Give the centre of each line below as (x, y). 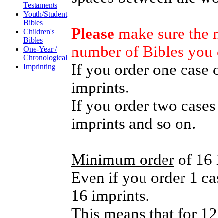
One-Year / (40, 49)
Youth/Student (45, 14)
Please (93, 33)
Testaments (40, 5)
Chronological (45, 58)
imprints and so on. (133, 123)
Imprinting (39, 66)
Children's (39, 31)
